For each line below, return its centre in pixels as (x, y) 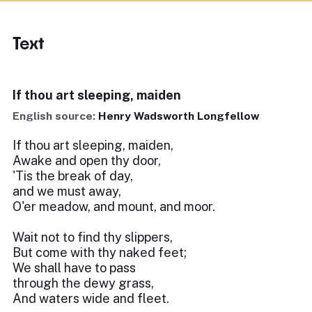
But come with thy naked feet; (100, 252)
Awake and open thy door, (87, 161)
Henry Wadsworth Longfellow (179, 116)
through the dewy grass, (83, 283)
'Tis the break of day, (73, 176)
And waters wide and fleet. (91, 298)
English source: (55, 116)
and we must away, (67, 191)
